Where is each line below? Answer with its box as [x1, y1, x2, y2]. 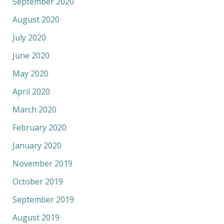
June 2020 [12, 50, 49, 61]
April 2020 [12, 86, 50, 97]
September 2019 [12, 194, 74, 205]
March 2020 [12, 104, 56, 115]
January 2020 [12, 140, 61, 151]
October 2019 [12, 176, 63, 187]
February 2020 [12, 122, 66, 133]
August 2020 [12, 14, 59, 25]
